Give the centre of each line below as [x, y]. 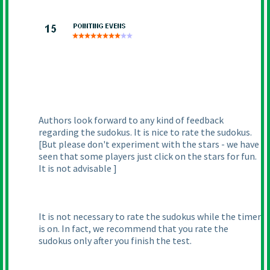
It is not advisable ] [78, 168]
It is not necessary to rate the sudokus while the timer [150, 217]
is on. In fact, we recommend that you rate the [133, 229]
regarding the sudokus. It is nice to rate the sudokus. [145, 132]
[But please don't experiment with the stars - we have [149, 144]
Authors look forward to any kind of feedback [131, 120]
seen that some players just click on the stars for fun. [148, 156]
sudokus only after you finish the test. [115, 241]
